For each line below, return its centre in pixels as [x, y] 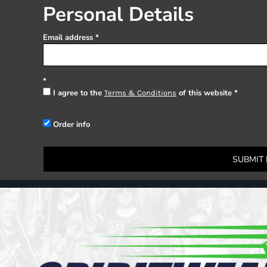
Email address [68, 38]
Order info [72, 125]
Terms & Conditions [140, 93]
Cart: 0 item [41, 17]
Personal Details [118, 15]
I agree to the [79, 93]
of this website [204, 93]
